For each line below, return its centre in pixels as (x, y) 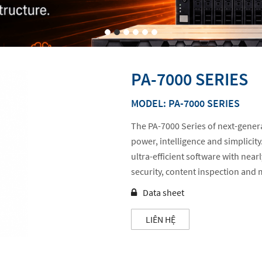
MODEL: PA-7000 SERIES (185, 104)
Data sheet (163, 193)
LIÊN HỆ (160, 220)
